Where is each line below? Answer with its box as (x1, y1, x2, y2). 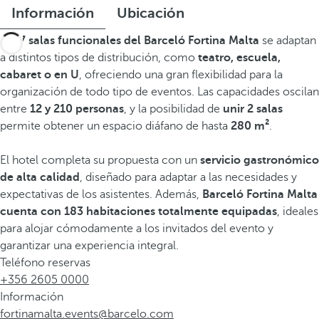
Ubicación (117, 5, 184, 21)
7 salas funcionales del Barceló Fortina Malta (19, 34, 259, 47)
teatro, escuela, (198, 51, 281, 64)
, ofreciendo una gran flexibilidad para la (79, 68, 283, 81)
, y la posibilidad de (124, 103, 223, 115)
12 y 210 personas (30, 103, 124, 115)
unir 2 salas (223, 103, 283, 115)
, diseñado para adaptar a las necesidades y (80, 171, 297, 184)
